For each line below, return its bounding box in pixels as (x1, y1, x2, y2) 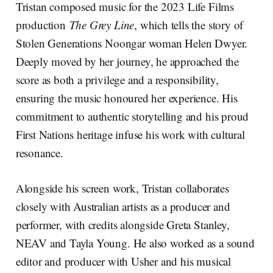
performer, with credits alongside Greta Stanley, (15, 216, 230, 232)
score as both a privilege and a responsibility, (15, 71, 219, 87)
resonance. (15, 144, 63, 160)
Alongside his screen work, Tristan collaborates (15, 180, 229, 196)
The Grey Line (69, 16, 135, 32)
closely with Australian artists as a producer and (15, 198, 230, 214)
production (15, 16, 69, 32)
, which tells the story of (134, 16, 244, 32)
